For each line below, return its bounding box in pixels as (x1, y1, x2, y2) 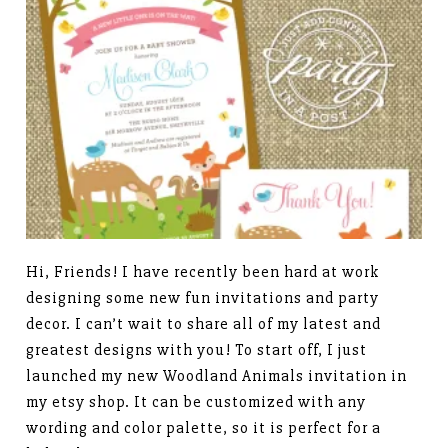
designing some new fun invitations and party (26, 288, 380, 309)
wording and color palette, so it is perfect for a (26, 418, 382, 439)
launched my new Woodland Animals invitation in (26, 366, 408, 387)
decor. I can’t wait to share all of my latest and (26, 314, 382, 335)
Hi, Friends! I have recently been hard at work (26, 262, 380, 283)
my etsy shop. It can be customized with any (26, 392, 367, 413)
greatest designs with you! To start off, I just (26, 340, 368, 361)
